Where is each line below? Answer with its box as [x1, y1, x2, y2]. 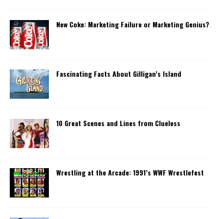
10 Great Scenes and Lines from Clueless [56, 118, 180, 129]
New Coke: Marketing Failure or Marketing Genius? [56, 19, 209, 30]
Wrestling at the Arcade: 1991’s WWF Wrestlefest [56, 167, 204, 178]
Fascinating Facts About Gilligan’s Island [56, 68, 181, 79]
